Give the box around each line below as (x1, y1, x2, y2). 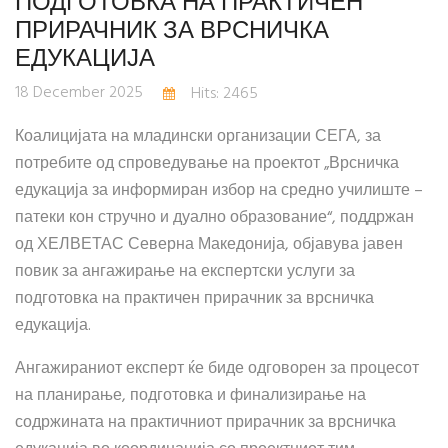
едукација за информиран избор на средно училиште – (15, 178, 423, 205)
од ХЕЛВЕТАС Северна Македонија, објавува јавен (15, 232, 403, 259)
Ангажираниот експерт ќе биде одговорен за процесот (15, 356, 419, 383)
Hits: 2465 (191, 81, 258, 108)
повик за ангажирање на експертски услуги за (15, 259, 355, 286)
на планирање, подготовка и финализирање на (15, 383, 366, 410)
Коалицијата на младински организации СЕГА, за (15, 124, 381, 151)
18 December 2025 (15, 80, 143, 107)
